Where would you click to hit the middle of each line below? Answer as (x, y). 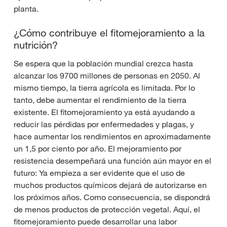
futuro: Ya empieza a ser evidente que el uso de (99, 173)
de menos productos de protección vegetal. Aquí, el (107, 210)
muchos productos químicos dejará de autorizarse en (110, 185)
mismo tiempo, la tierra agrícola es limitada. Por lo (104, 88)
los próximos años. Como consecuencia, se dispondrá (112, 197)
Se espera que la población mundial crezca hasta (103, 64)
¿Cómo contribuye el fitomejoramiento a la (109, 33)
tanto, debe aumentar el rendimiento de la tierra (100, 100)
